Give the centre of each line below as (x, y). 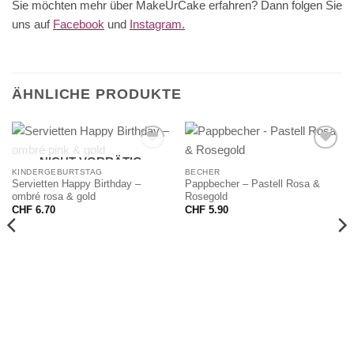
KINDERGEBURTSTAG (57, 171)
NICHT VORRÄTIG (90, 161)
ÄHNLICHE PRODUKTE (97, 94)
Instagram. (157, 24)
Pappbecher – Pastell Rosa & (252, 184)
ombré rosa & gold (53, 197)
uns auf (32, 24)
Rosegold (206, 197)
